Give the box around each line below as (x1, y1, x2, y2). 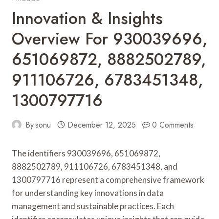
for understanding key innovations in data (12, 187, 164, 198)
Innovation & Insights (12, 6, 163, 30)
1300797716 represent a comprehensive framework (12, 174, 204, 185)
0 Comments (152, 119, 194, 131)
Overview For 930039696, (12, 27, 207, 50)
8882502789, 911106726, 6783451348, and (12, 161, 177, 172)
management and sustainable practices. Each (12, 200, 174, 211)
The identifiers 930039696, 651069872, (12, 148, 160, 158)
